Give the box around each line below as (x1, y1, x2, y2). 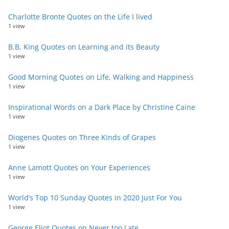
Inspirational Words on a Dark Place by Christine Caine (8, 102, 195, 112)
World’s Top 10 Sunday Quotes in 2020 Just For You (8, 193, 182, 203)
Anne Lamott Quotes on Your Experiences (8, 163, 150, 173)
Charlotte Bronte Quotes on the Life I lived (8, 12, 152, 22)
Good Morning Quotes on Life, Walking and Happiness (8, 72, 194, 82)
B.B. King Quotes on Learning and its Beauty (8, 42, 159, 52)
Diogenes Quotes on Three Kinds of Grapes (8, 132, 156, 143)
